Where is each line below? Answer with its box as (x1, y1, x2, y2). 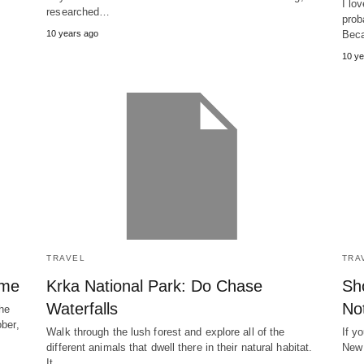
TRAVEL (46, 253, 86, 263)
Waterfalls (46, 300, 119, 318)
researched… (46, 6, 110, 19)
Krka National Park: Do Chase (46, 277, 263, 296)
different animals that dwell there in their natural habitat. (46, 341, 313, 354)
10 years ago (46, 28, 99, 39)
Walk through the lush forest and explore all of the (46, 326, 285, 339)
